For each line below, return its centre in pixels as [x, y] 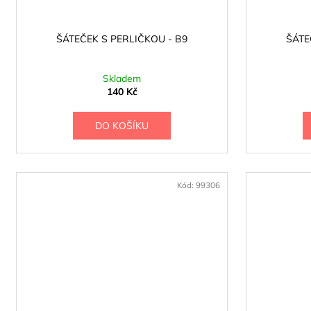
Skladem [122, 79]
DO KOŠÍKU [121, 126]
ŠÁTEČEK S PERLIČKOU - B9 [122, 39]
